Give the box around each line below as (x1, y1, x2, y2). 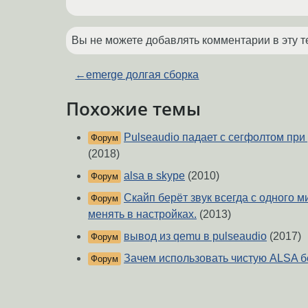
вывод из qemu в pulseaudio (124, 230, 267, 243)
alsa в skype (124, 170, 185, 182)
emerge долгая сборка (86, 68, 199, 80)
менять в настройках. (88, 208, 197, 221)
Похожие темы (66, 96, 201, 120)
